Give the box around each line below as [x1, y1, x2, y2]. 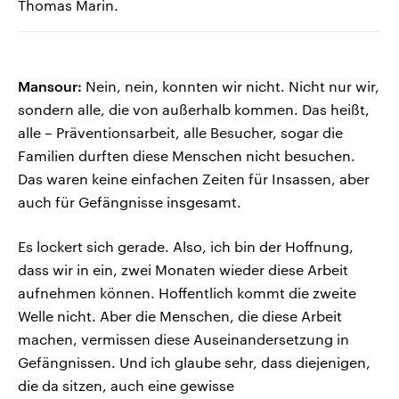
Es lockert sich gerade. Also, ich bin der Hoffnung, [18, 238, 354, 256]
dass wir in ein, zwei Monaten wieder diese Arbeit [18, 261, 348, 279]
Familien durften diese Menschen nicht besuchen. [18, 147, 355, 165]
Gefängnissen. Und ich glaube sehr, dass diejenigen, [18, 354, 370, 371]
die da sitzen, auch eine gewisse [18, 377, 234, 395]
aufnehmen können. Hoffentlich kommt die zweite [18, 284, 356, 302]
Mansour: [18, 77, 82, 95]
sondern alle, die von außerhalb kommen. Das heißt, [18, 101, 370, 118]
